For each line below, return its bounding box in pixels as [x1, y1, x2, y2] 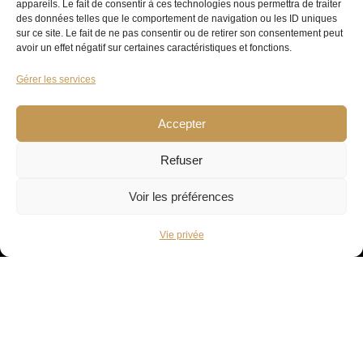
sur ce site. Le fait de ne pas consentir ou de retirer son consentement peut [16, 28, 343, 39]
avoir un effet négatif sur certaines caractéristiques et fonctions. [16, 42, 292, 53]
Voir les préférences [129, 189, 234, 203]
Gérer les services [16, 74, 96, 85]
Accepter [157, 116, 206, 130]
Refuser [160, 152, 203, 167]
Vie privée [159, 229, 204, 241]
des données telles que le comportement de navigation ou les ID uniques [16, 13, 337, 24]
